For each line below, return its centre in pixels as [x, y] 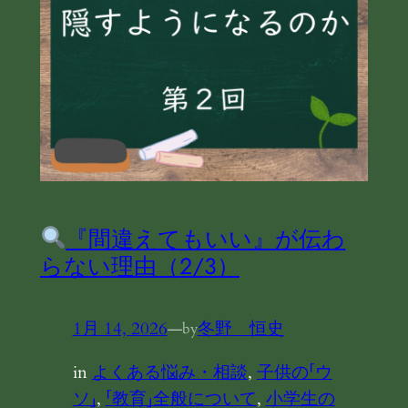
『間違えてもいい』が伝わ [206, 238]
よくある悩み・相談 [169, 372]
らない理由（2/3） [139, 265]
